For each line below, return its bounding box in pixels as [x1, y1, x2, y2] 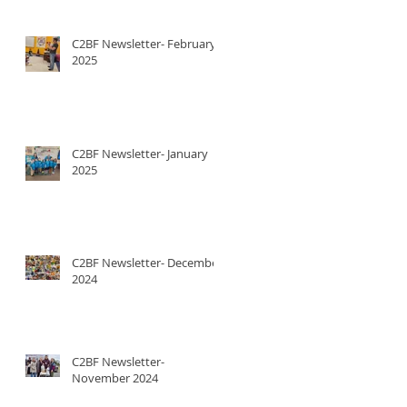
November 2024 [72, 369, 158, 386]
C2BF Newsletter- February [72, 35, 216, 52]
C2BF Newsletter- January [72, 144, 208, 162]
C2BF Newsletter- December [72, 253, 223, 271]
